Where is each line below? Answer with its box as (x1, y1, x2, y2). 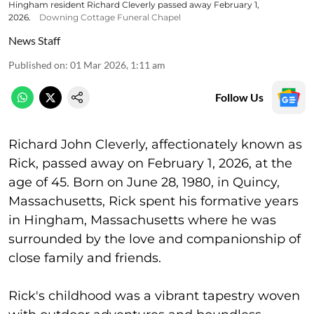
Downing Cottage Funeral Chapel (39, 11, 181, 22)
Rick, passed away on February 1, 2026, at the (8, 155, 292, 171)
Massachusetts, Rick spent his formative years (8, 193, 299, 209)
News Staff (8, 33, 60, 47)
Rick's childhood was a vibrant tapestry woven (8, 287, 300, 303)
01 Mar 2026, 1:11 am (70, 58, 165, 71)
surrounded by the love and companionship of (8, 231, 301, 247)
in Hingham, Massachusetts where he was (8, 212, 276, 228)
